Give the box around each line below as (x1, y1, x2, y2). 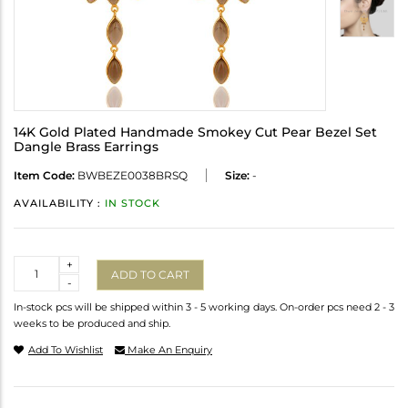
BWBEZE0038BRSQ (75, 168, 188, 183)
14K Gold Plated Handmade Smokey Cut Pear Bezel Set (14, 124, 377, 141)
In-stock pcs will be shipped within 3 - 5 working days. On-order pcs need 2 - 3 (14, 301, 394, 314)
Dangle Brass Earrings (14, 138, 158, 156)
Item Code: (14, 168, 75, 183)
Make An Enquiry (125, 343, 212, 357)
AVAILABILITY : (14, 197, 105, 210)
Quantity (14, 257, 62, 271)
